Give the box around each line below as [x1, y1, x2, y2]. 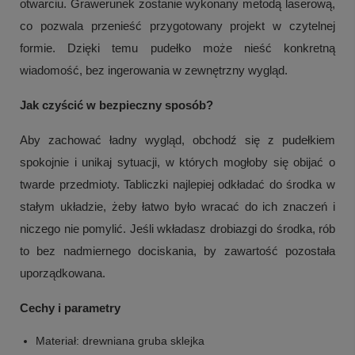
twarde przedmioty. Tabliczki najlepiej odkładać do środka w [20, 177, 335, 192]
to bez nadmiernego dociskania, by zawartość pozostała [20, 244, 335, 258]
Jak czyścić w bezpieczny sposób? [20, 98, 213, 113]
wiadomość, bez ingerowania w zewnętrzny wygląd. [20, 63, 288, 78]
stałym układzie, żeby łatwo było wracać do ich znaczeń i [20, 200, 335, 214]
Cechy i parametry [20, 301, 120, 315]
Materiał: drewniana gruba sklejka [36, 334, 204, 348]
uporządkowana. [20, 266, 105, 281]
